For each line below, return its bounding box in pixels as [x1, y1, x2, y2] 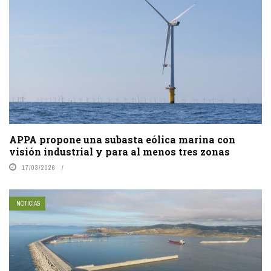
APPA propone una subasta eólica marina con [9, 132, 235, 146]
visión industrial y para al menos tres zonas [9, 145, 230, 158]
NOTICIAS [16, 199, 41, 207]
